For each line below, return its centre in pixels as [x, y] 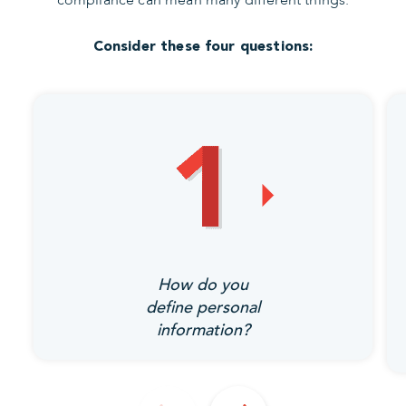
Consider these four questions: [203, 46]
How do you [203, 285]
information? [203, 331]
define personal [203, 308]
